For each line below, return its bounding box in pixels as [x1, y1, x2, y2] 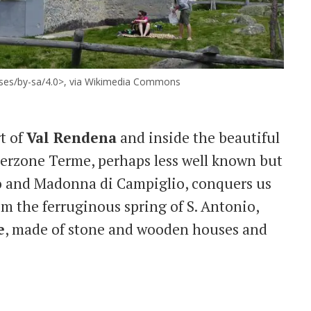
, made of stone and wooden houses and [5, 219, 267, 239]
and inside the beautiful [117, 127, 280, 147]
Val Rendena [26, 127, 117, 147]
